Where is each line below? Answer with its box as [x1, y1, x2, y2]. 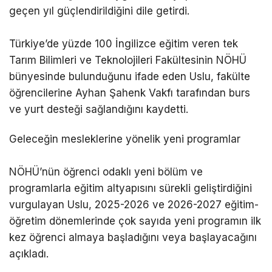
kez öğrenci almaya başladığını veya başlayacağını [9, 231, 257, 243]
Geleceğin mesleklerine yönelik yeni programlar [9, 132, 240, 145]
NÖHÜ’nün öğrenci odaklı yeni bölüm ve [9, 165, 203, 178]
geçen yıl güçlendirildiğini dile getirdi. [9, 4, 189, 17]
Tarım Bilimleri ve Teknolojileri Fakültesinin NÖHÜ [9, 53, 246, 66]
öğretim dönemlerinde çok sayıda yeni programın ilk [9, 214, 261, 227]
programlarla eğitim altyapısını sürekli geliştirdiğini [9, 182, 252, 194]
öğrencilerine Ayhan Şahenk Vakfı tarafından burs [9, 86, 250, 99]
